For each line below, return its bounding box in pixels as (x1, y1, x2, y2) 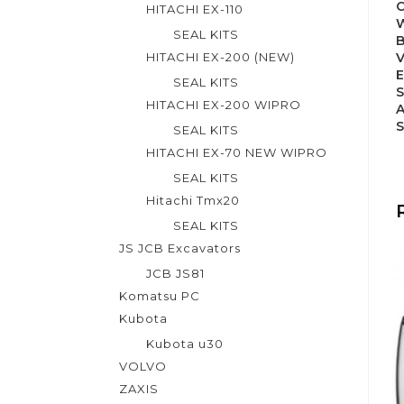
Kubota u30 (146, 336, 224, 351)
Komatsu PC (119, 289, 200, 303)
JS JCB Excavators (119, 241, 241, 255)
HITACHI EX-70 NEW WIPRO (146, 145, 327, 160)
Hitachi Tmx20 (146, 193, 240, 207)
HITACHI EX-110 (146, 2, 243, 16)
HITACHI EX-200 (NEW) (146, 50, 295, 64)
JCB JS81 (146, 266, 205, 280)
